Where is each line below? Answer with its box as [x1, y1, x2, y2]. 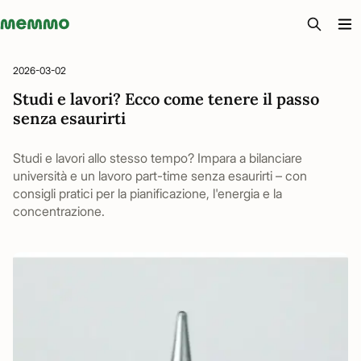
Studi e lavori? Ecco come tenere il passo [13, 89, 319, 109]
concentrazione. [13, 203, 105, 219]
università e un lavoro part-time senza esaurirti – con [13, 168, 307, 184]
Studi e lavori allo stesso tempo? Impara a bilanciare [13, 150, 302, 166]
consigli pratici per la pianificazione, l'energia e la [13, 185, 282, 201]
